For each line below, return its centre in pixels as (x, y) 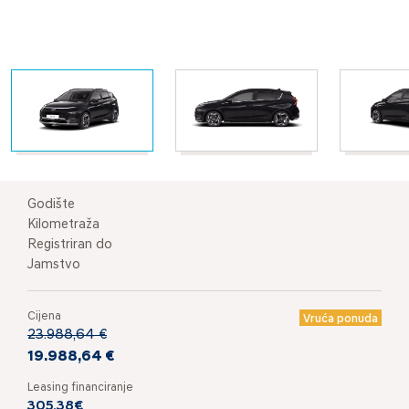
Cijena (44, 316)
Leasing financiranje (80, 387)
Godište (51, 204)
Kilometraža (63, 225)
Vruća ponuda (341, 319)
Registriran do (70, 245)
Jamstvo (54, 265)
